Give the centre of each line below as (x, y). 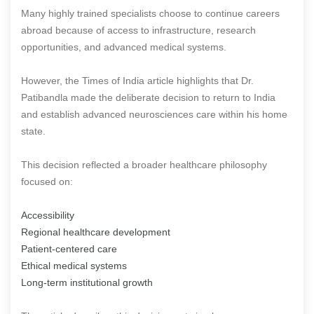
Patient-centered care (69, 248)
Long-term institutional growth (87, 282)
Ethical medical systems (74, 265)
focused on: (47, 181)
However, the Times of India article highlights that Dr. (137, 80)
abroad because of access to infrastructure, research (138, 30)
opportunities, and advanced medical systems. (124, 47)
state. (33, 131)
